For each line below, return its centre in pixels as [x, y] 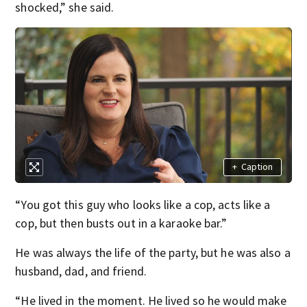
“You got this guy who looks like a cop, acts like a [143, 204]
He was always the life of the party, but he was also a [153, 252]
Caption [257, 167]
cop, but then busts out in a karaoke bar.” [121, 223]
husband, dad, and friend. [81, 271]
